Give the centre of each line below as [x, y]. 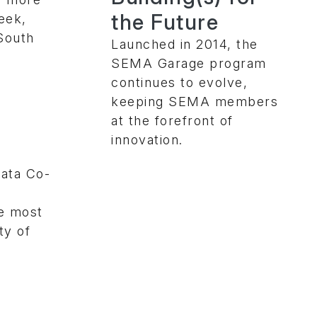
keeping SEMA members [195, 101]
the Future [165, 22]
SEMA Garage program [189, 63]
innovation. [147, 139]
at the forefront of [172, 120]
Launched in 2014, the [185, 44]
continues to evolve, [179, 82]
